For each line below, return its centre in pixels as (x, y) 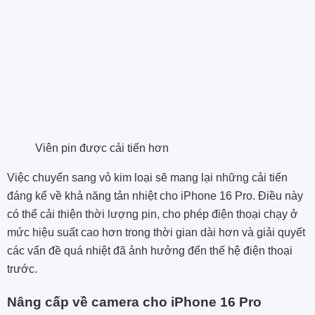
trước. (22, 269)
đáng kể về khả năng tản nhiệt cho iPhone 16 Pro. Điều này (155, 196)
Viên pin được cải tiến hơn (102, 148)
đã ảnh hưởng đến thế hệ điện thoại (201, 251)
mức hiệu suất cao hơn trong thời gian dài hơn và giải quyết (156, 233)
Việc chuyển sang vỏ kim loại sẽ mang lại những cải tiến (147, 178)
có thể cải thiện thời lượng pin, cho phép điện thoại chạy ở (153, 214)
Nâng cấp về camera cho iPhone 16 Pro (134, 302)
